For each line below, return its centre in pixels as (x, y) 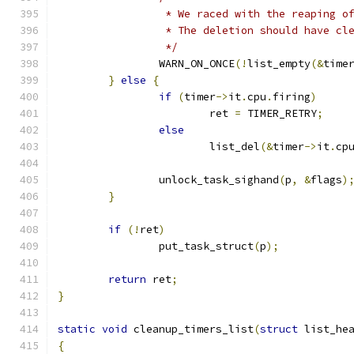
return (127, 279)
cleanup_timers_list (190, 329)
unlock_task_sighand (219, 180)
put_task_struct (206, 246)
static (77, 329)
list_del (235, 147)
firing (292, 97)
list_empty (279, 64)
